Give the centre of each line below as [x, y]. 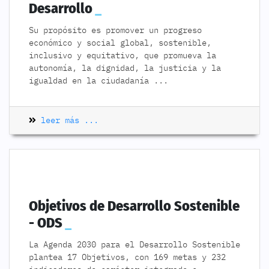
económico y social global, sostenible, [120, 43]
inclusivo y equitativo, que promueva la [122, 55]
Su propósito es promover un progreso [115, 30]
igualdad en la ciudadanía [91, 80]
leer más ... [68, 120]
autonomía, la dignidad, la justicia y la [125, 68]
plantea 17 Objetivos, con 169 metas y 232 [127, 257]
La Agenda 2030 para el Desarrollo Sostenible [134, 244]
